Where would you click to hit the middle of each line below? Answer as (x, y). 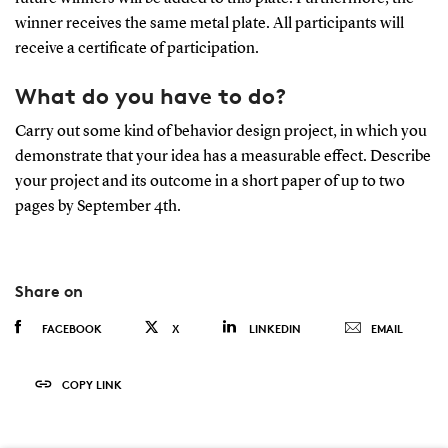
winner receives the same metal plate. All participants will (209, 23)
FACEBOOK (71, 329)
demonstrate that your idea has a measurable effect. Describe (222, 157)
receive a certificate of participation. (136, 48)
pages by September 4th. (99, 207)
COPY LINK (91, 385)
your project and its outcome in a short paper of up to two (209, 182)
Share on (48, 291)
